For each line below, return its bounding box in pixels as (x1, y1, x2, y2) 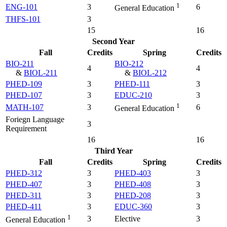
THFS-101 (6, 14, 41, 23)
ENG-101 (6, 2, 37, 11)
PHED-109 (6, 79, 42, 88)
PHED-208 (115, 191, 151, 200)
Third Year (94, 146, 133, 155)
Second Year (92, 36, 135, 46)
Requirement (6, 124, 47, 133)
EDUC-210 (115, 90, 152, 99)
